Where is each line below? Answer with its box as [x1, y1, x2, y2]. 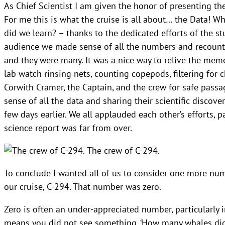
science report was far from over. [4, 122, 132, 133]
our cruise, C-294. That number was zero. [4, 180, 161, 192]
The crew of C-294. [85, 144, 160, 156]
